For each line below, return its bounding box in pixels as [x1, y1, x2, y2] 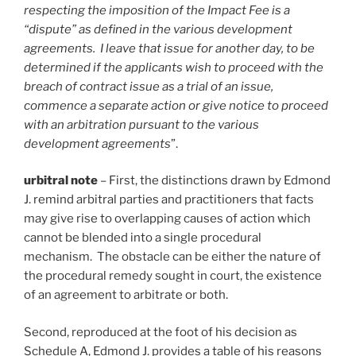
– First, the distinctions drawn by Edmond [98, 173, 331, 188]
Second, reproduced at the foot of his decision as [24, 324, 297, 339]
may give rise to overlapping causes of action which [24, 211, 311, 226]
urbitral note [24, 173, 98, 188]
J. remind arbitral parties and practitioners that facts [24, 192, 314, 207]
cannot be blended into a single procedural [24, 230, 261, 246]
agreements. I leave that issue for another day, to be [24, 41, 315, 56]
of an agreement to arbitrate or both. [24, 288, 228, 303]
